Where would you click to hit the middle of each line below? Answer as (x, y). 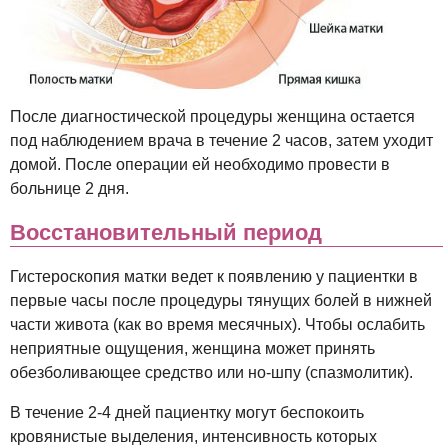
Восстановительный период (166, 232)
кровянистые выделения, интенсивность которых (193, 436)
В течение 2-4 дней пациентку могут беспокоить (187, 412)
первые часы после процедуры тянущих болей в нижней (221, 300)
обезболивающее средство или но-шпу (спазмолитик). (211, 372)
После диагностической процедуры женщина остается (212, 117)
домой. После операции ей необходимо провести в (200, 165)
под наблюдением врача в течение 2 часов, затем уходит (221, 141)
